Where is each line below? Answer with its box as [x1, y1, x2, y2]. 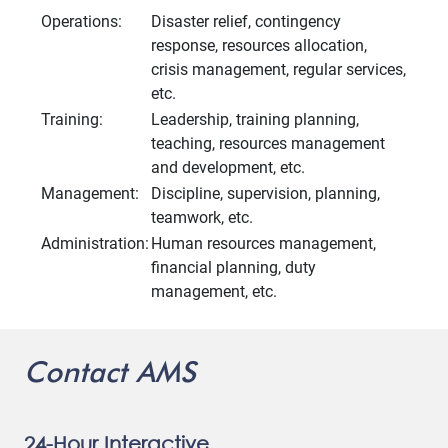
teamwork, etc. [151, 208, 253, 228]
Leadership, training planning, [151, 110, 359, 130]
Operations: [41, 12, 122, 32]
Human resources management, [151, 234, 376, 254]
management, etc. [151, 282, 277, 302]
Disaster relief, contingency [151, 12, 341, 32]
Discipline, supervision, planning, [151, 184, 380, 204]
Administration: [41, 234, 149, 254]
